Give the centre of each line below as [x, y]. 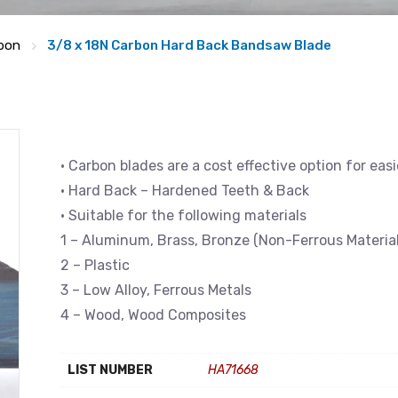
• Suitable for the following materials [183, 215]
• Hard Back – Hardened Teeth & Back [185, 191]
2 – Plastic [95, 265]
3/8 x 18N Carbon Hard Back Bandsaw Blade [189, 45]
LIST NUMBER [110, 370]
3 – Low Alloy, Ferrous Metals [156, 290]
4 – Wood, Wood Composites [153, 315]
